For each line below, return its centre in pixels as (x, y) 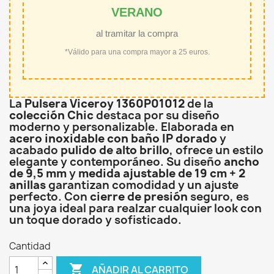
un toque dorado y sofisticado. (95, 220)
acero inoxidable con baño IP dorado (113, 139)
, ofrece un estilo (217, 150)
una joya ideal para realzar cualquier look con (135, 208)
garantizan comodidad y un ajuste (142, 185)
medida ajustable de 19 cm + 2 (162, 173)
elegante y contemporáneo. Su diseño (117, 162)
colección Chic (51, 115)
